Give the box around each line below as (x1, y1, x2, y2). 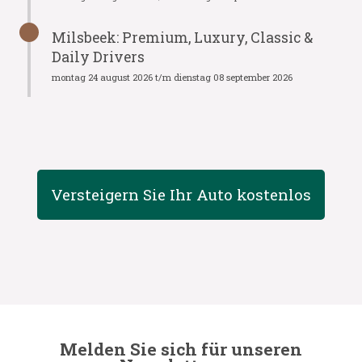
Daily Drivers (51, 48, 145, 66)
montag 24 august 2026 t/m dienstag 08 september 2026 (51, 71, 293, 83)
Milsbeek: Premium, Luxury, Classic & (51, 28, 313, 47)
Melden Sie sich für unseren (59, 338, 302, 360)
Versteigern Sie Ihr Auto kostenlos (51, 184, 311, 204)
